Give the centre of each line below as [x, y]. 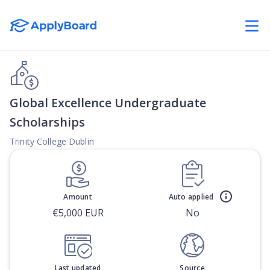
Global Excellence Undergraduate [108, 103]
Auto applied [191, 197]
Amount [78, 197]
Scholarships [47, 122]
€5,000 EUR [78, 213]
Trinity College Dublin [52, 141]
